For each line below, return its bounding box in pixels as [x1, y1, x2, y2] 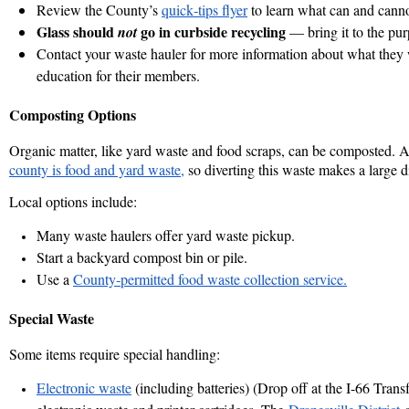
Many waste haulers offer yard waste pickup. [37, 225, 295, 246]
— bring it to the [286, 22, 388, 42]
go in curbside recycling [137, 21, 286, 43]
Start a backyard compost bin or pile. [37, 247, 247, 267]
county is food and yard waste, [9, 160, 184, 180]
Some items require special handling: [9, 344, 220, 364]
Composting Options [9, 104, 136, 126]
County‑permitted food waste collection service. [73, 269, 347, 289]
